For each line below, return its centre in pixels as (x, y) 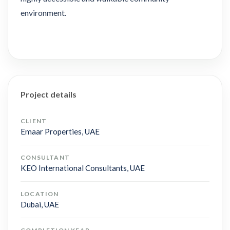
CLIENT (34, 121)
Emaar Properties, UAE (60, 131)
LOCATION (40, 194)
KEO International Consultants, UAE (83, 168)
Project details (49, 94)
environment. (43, 12)
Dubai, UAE (40, 204)
